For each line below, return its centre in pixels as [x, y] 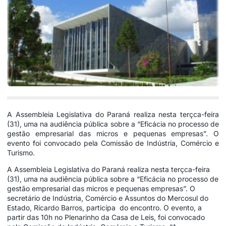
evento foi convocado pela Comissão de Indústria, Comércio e [113, 143]
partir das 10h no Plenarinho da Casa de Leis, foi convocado [106, 217]
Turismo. [21, 152]
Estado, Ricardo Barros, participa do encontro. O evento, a [104, 208]
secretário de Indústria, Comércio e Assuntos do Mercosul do [108, 198]
